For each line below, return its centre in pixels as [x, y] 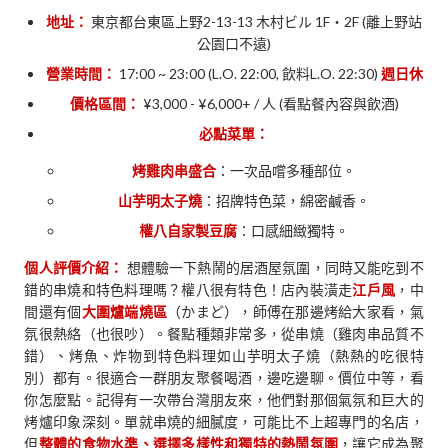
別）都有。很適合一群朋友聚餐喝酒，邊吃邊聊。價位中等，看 [224, 378]
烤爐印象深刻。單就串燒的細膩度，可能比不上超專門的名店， [224, 422]
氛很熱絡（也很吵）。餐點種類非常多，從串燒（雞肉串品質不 [224, 334]
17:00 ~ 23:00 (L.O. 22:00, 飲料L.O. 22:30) [248, 74]
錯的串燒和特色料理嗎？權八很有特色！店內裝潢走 [188, 290]
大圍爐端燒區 [124, 312]
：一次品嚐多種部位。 [286, 171]
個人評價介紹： [74, 268]
